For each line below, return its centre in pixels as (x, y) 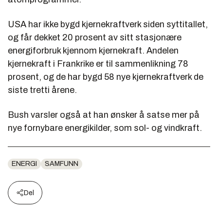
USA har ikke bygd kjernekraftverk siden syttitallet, (108, 24)
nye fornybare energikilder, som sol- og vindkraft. (105, 128)
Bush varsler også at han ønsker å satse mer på (104, 115)
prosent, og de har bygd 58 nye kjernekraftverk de (106, 77)
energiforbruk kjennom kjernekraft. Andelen (93, 50)
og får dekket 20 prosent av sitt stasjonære (95, 37)
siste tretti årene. (42, 90)
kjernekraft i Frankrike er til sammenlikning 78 (98, 64)
